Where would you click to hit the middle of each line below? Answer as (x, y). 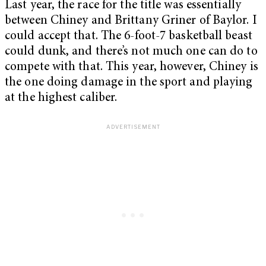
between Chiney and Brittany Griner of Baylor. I (131, 21)
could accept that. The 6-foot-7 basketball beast (129, 36)
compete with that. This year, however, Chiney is (132, 67)
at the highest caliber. (61, 98)
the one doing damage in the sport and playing (129, 83)
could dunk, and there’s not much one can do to (131, 52)
